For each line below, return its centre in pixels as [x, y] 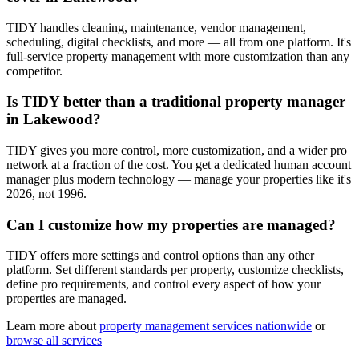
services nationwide [260, 326]
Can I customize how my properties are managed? [171, 224]
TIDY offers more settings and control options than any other [160, 256]
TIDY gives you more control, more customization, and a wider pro [177, 150]
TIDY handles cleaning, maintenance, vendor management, [156, 27]
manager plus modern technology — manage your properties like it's [179, 179]
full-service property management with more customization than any [178, 56]
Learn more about [51, 326]
